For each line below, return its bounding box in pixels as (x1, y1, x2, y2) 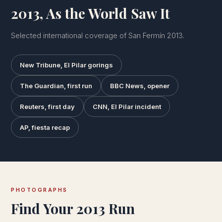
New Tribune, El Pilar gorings (20, 61, 113, 69)
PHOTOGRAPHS (11, 186, 68, 194)
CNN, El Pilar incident (93, 103, 161, 111)
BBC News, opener (110, 82, 169, 90)
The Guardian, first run (20, 82, 92, 90)
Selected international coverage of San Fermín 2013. (11, 31, 184, 41)
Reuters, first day (20, 103, 75, 111)
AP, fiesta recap (20, 123, 70, 132)
